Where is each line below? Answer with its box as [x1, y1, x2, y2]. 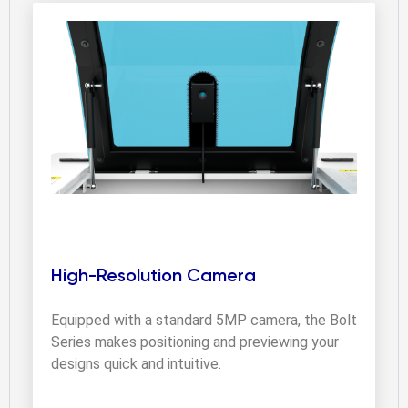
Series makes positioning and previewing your [51, 332, 339, 351]
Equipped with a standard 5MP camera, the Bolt [51, 311, 357, 329]
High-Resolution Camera [51, 267, 256, 286]
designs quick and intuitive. [51, 354, 221, 372]
